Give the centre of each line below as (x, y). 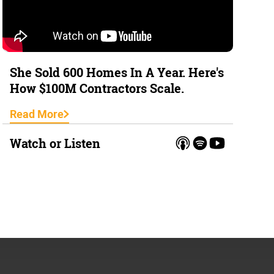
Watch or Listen (55, 143)
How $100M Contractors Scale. (97, 88)
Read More (37, 114)
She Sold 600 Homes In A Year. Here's (117, 72)
